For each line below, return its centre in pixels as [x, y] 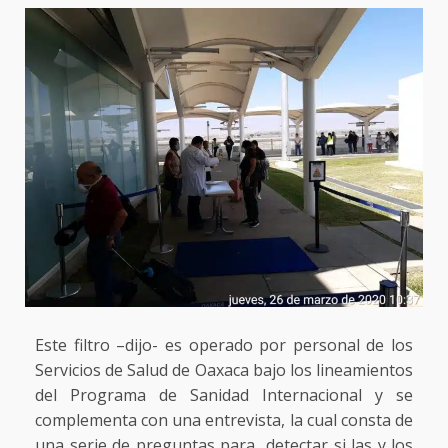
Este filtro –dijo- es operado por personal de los [224, 344]
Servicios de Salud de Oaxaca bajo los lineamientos [224, 369]
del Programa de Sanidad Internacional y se [224, 394]
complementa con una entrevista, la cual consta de [224, 419]
